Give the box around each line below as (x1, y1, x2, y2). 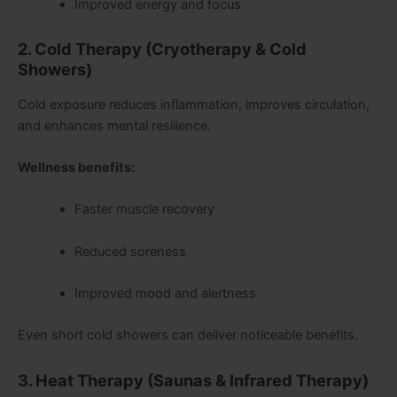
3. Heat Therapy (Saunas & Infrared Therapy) (18, 370, 369, 390)
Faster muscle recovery (74, 201, 214, 218)
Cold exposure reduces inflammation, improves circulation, (18, 96, 370, 113)
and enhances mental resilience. (18, 117, 211, 134)
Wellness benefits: (18, 159, 135, 175)
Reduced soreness (74, 243, 186, 260)
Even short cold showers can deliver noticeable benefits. (18, 327, 358, 344)
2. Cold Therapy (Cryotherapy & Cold (18, 39, 307, 59)
